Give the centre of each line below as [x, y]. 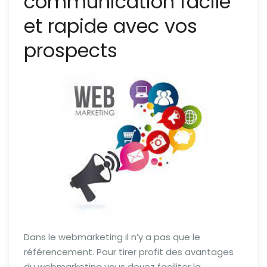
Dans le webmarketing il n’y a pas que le [112, 237]
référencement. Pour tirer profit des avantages [129, 252]
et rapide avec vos [111, 26]
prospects [71, 51]
